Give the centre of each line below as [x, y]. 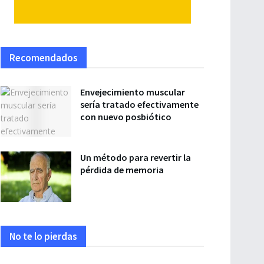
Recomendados [44, 58]
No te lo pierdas [43, 236]
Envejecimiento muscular [133, 92]
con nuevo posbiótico [126, 117]
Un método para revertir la [136, 157]
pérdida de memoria [122, 169]
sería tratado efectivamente [139, 104]
